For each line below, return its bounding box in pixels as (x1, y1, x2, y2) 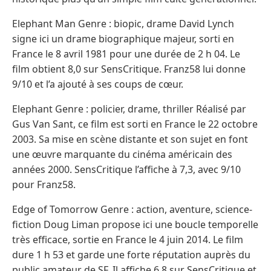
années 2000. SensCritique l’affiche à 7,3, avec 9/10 (12, 162, 241, 176)
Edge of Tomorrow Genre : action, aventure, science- (12, 202, 252, 216)
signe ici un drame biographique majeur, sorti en (12, 31, 234, 45)
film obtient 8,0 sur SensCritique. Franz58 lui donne (12, 62, 246, 76)
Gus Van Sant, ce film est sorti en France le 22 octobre (12, 117, 258, 131)
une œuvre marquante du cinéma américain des (12, 147, 232, 161)
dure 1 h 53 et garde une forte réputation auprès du (12, 247, 250, 261)
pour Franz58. (12, 177, 76, 191)
